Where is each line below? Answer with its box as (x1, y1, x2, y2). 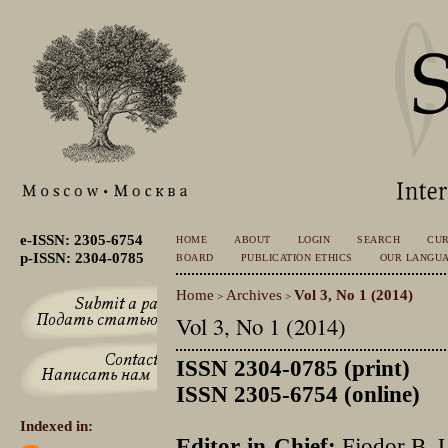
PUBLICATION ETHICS (240, 252, 353, 264)
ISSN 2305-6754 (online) (176, 382, 421, 408)
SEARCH (357, 234, 401, 246)
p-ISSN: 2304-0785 (19, 249, 144, 267)
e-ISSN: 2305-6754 (19, 231, 143, 249)
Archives (226, 285, 283, 303)
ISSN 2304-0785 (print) (176, 356, 411, 382)
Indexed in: (19, 417, 93, 435)
